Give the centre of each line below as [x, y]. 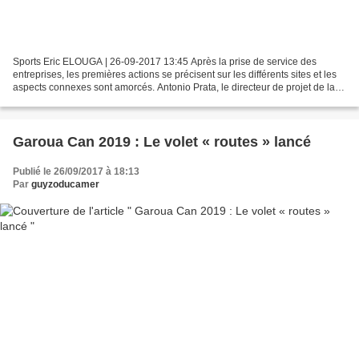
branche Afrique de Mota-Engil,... [84, 100]
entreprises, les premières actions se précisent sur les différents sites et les [175, 74]
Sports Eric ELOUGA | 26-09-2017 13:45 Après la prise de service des [165, 61]
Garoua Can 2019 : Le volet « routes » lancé [162, 141]
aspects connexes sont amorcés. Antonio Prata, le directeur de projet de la [174, 87]
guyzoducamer [65, 184]
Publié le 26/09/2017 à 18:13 [76, 171]
